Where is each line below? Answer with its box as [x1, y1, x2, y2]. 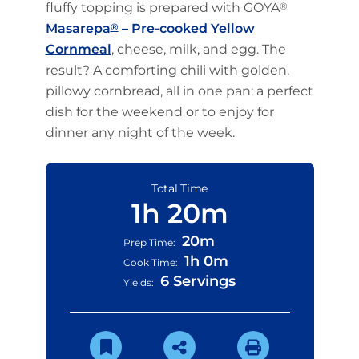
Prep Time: [123, 236, 175, 249]
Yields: [123, 276, 154, 289]
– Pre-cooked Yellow [118, 21, 255, 37]
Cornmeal [45, 42, 111, 58]
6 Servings [160, 272, 236, 291]
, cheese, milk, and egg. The [111, 42, 286, 58]
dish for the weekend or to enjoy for [45, 104, 274, 120]
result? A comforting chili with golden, [45, 63, 289, 79]
